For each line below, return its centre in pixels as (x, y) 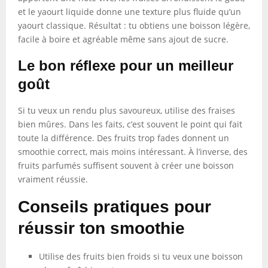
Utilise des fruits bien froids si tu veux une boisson (141, 256)
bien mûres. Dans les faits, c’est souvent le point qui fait (130, 124)
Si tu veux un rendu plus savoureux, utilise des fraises (127, 110)
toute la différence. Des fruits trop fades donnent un (124, 138)
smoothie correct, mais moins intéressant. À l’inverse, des (133, 152)
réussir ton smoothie (101, 228)
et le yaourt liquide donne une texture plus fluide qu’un (130, 12)
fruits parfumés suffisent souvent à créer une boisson (126, 165)
